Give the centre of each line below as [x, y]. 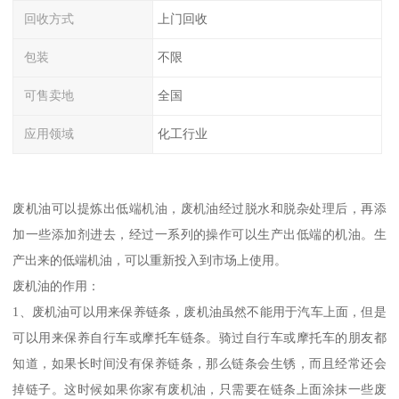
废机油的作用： [57, 286]
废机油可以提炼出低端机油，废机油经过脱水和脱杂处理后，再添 [199, 209]
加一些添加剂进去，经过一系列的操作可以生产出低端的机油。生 [199, 235]
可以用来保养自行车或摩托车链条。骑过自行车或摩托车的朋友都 [199, 338]
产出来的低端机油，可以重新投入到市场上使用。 [150, 261]
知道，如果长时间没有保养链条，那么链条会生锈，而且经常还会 [199, 364]
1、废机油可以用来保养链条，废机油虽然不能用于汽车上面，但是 [199, 312]
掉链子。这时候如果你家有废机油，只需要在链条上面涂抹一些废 [199, 390]
